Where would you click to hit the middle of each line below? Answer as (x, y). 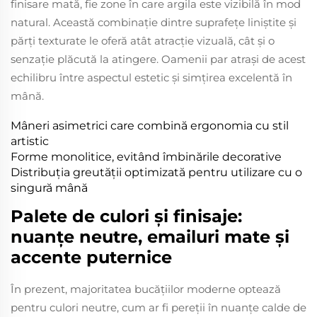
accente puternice (91, 257)
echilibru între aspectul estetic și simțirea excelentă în (151, 77)
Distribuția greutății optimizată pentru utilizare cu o (156, 172)
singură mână (49, 188)
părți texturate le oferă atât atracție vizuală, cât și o (143, 40)
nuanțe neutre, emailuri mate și (150, 236)
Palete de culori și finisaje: (126, 216)
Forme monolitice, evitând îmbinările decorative (146, 156)
